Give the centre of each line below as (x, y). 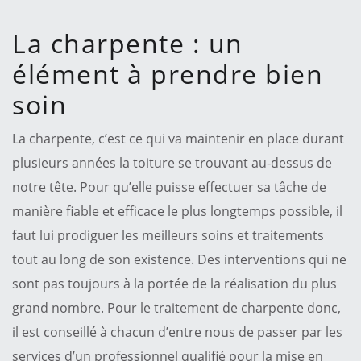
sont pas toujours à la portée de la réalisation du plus (174, 283)
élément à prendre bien (168, 73)
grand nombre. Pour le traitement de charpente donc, (176, 307)
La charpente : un (128, 43)
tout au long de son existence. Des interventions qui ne (179, 259)
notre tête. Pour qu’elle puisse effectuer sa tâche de (169, 187)
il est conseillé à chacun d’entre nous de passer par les (177, 332)
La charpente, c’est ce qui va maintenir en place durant (178, 138)
